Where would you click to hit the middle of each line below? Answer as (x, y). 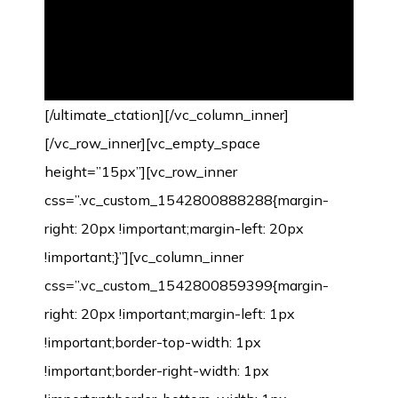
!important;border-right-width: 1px (157, 370)
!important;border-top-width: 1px (153, 342)
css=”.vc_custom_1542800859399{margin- (187, 285)
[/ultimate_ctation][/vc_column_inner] (167, 114)
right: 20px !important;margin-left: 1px (170, 313)
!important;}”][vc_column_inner (144, 256)
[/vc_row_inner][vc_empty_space (152, 143)
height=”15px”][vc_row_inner (141, 171)
